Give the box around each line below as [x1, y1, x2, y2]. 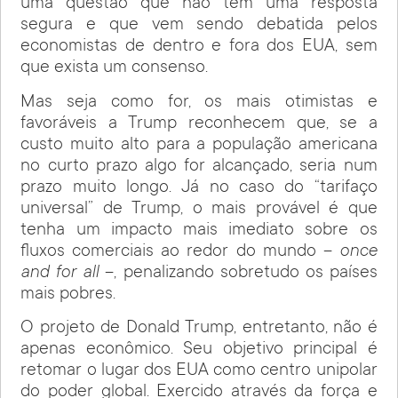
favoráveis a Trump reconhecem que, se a [20, 114, 378, 134]
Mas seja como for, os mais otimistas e [20, 92, 378, 113]
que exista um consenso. [20, 59, 209, 79]
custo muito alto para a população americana [20, 135, 378, 155]
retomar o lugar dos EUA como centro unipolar [20, 361, 378, 381]
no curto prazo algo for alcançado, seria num [20, 156, 378, 177]
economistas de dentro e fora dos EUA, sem [20, 37, 378, 58]
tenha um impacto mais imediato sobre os [20, 220, 378, 241]
